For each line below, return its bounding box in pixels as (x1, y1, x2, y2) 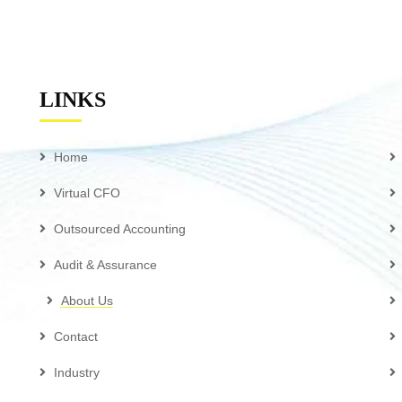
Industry (53, 365, 100, 380)
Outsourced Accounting (53, 222, 186, 236)
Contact (53, 329, 98, 344)
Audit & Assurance (53, 258, 157, 272)
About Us (60, 293, 113, 308)
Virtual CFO (53, 186, 120, 200)
